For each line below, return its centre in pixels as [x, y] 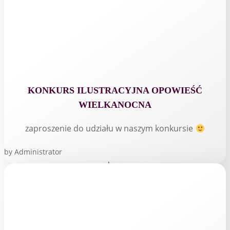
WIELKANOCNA [115, 105]
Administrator [38, 152]
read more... [115, 165]
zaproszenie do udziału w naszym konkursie [110, 129]
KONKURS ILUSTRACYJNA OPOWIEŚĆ [115, 91]
